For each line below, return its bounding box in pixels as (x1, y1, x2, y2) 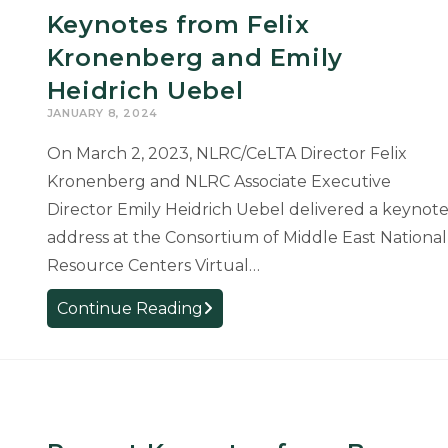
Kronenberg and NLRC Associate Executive (46, 172, 391, 191)
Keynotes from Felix (46, 10, 310, 39)
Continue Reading (56, 299, 203, 318)
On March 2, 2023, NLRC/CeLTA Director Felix (46, 144, 407, 163)
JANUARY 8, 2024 (46, 106, 158, 120)
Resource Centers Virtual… (46, 256, 260, 275)
